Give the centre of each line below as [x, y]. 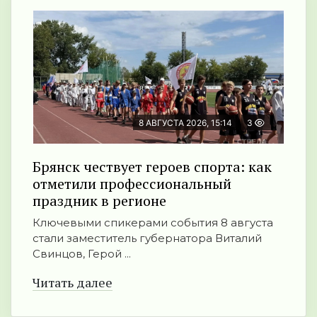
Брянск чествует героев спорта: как [152, 167]
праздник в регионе [99, 201]
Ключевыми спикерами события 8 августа [153, 223]
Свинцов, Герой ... [82, 254]
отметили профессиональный [132, 184]
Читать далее [73, 283]
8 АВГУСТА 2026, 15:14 [185, 123]
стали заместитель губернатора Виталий [147, 238]
